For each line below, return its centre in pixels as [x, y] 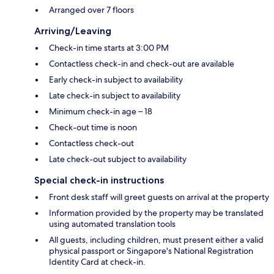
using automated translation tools [112, 224]
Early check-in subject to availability [116, 79]
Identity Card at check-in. [97, 261]
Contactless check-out [91, 143]
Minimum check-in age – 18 [101, 111]
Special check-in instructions [99, 180]
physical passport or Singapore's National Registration [151, 250]
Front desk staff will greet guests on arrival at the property [159, 197]
